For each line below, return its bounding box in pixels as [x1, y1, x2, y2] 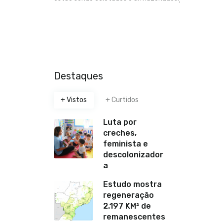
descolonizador [103, 149, 163, 159]
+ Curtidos [105, 95, 139, 104]
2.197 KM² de [103, 201, 151, 211]
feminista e [103, 139, 148, 148]
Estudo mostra [103, 179, 162, 189]
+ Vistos [61, 95, 87, 104]
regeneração [103, 190, 154, 200]
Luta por [103, 117, 137, 127]
